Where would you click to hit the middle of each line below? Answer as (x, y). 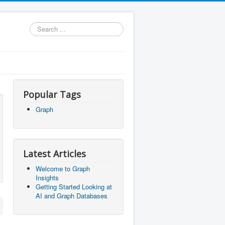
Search (40, 26)
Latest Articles (54, 154)
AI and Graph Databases (72, 196)
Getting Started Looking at (74, 187)
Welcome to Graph (63, 168)
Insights (47, 178)
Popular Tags (52, 94)
